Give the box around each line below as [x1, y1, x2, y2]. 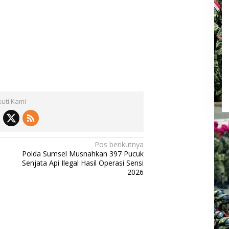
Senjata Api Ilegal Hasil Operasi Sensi [22, 158, 144, 168]
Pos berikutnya [95, 140, 144, 150]
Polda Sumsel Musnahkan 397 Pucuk [22, 149, 144, 159]
